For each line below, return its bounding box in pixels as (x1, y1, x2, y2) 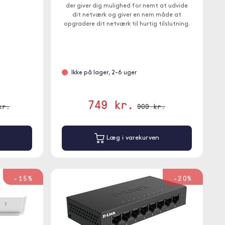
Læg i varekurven (104, 135, 159, 142)
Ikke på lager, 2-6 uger (71, 70, 137, 76)
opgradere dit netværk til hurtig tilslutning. (63, 21, 190, 27)
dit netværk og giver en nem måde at (72, 12, 181, 18)
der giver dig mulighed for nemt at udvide (65, 3, 188, 9)
